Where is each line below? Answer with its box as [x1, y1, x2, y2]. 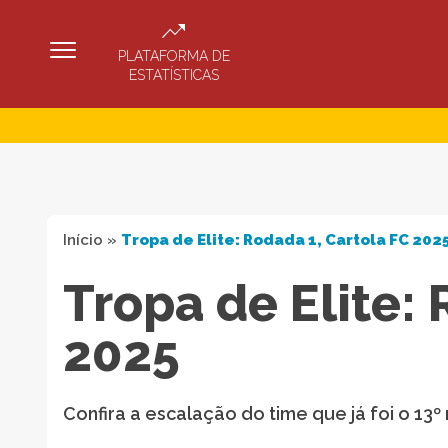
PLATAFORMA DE [117, 47, 230, 64]
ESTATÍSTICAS [128, 66, 219, 83]
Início [63, 230, 103, 249]
